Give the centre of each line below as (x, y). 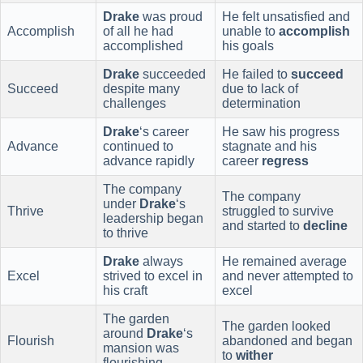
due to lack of (260, 89)
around (125, 334)
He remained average (284, 262)
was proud (171, 17)
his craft (125, 291)
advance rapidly (149, 161)
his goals (248, 46)
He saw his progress (281, 132)
